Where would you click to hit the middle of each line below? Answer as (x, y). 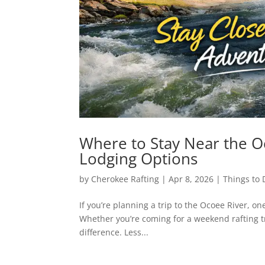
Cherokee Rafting (125, 179)
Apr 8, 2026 (191, 179)
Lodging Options (139, 158)
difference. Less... (114, 232)
